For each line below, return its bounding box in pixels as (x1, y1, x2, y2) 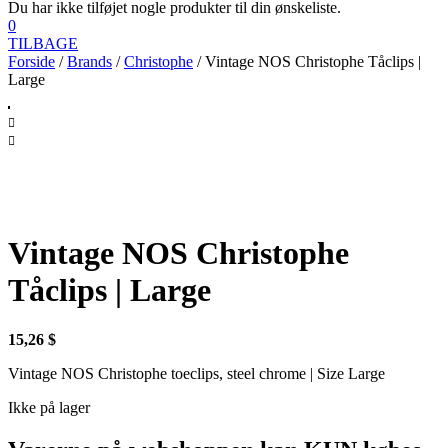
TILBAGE (8, 35, 78, 53)
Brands (67, 53, 112, 71)
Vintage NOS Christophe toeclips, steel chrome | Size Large (8, 364, 385, 382)
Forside (8, 53, 55, 71)
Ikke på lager (8, 398, 90, 416)
